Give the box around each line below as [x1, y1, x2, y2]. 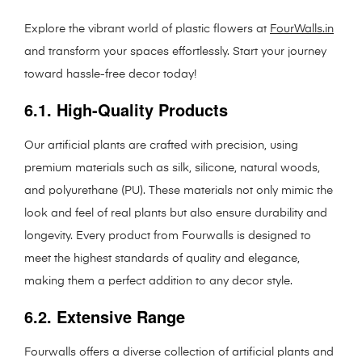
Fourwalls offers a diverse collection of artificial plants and [24, 346, 334, 358]
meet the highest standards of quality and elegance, [24, 252, 300, 264]
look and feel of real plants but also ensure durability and [24, 207, 327, 219]
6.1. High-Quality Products [24, 97, 228, 121]
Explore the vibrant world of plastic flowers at [24, 23, 270, 35]
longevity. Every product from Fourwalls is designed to [24, 229, 311, 242]
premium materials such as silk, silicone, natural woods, [24, 162, 320, 174]
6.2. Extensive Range [24, 304, 185, 328]
